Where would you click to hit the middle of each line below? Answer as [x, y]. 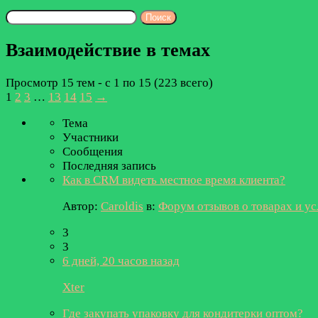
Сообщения [93, 152]
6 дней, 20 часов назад [121, 261]
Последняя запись [109, 166]
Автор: [82, 207]
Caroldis [122, 207]
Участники [91, 138]
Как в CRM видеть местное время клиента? [174, 180]
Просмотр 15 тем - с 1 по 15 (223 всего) [109, 83]
